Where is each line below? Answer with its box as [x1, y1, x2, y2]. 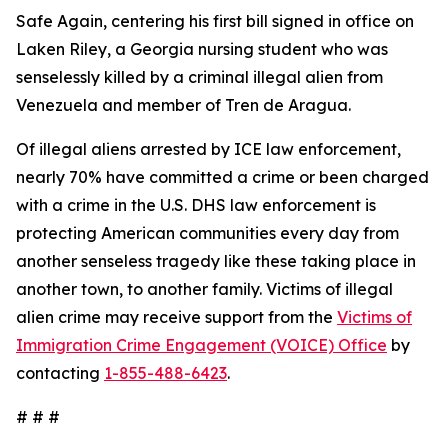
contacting [16, 363, 104, 383]
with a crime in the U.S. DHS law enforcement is [16, 195, 376, 215]
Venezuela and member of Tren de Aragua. [16, 95, 351, 115]
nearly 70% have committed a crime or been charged [16, 167, 429, 187]
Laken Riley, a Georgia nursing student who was [16, 39, 388, 59]
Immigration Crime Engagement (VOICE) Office [16, 335, 387, 355]
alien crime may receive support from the [16, 307, 337, 327]
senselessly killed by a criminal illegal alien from [16, 67, 383, 87]
